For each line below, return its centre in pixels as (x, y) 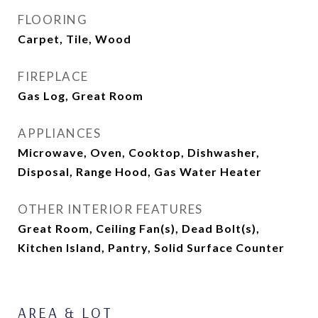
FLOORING (53, 20)
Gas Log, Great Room (81, 95)
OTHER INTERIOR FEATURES (110, 209)
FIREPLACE (53, 76)
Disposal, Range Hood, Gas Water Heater (140, 171)
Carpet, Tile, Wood (75, 39)
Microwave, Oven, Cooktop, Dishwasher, (139, 152)
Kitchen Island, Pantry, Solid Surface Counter (151, 247)
